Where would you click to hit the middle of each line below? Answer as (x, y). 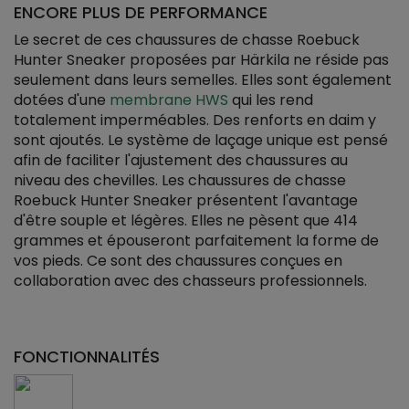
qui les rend (271, 100)
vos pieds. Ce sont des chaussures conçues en (178, 261)
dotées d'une (62, 100)
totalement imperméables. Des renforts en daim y (195, 120)
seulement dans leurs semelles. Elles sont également (203, 80)
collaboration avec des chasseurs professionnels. (190, 281)
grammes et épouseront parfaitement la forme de (196, 241)
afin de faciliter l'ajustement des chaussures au (181, 160)
